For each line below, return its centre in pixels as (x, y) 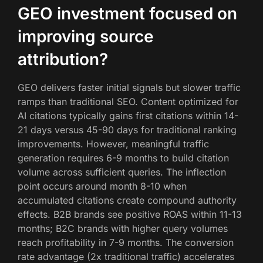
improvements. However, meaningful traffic (113, 144)
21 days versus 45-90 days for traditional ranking (127, 129)
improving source (86, 36)
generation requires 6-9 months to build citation (123, 158)
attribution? (63, 59)
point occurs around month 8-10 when (102, 186)
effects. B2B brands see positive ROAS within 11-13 (130, 214)
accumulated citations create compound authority (127, 200)
